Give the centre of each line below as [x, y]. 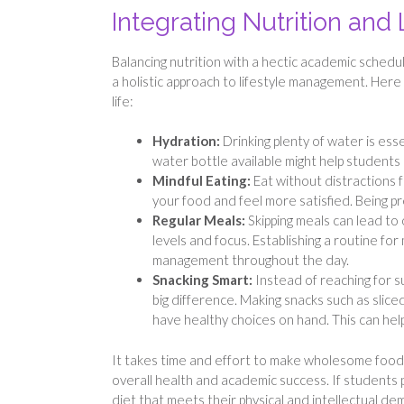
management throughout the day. [251, 260]
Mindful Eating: [203, 181]
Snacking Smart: [204, 280]
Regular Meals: [200, 220]
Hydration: [188, 141]
